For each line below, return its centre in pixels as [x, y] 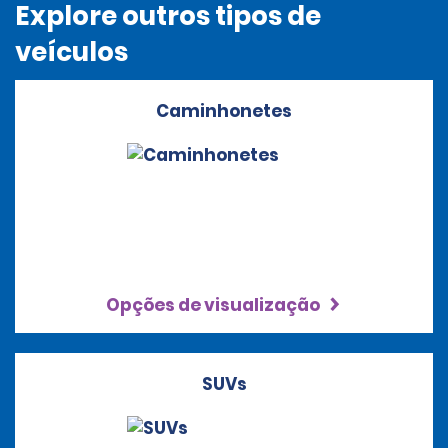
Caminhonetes [224, 111]
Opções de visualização [214, 305]
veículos [71, 52]
